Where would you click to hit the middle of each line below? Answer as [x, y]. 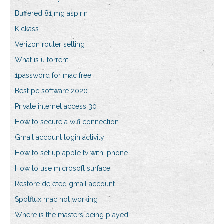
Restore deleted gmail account [65, 184]
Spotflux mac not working [56, 200]
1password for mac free [53, 76]
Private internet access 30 [56, 107]
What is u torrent [42, 60]
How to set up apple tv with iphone [71, 153]
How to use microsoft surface [63, 169]
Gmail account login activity [60, 138]
